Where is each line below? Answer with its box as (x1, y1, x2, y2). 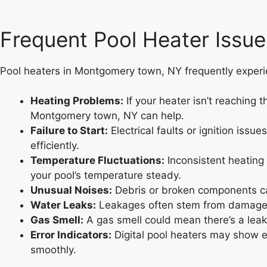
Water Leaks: (30, 199, 96, 211)
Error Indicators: (30, 229, 111, 241)
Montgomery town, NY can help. (30, 110, 184, 122)
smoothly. (30, 244, 76, 256)
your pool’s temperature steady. (30, 169, 181, 181)
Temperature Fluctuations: (30, 154, 164, 166)
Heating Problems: (30, 95, 123, 107)
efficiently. (30, 139, 79, 151)
